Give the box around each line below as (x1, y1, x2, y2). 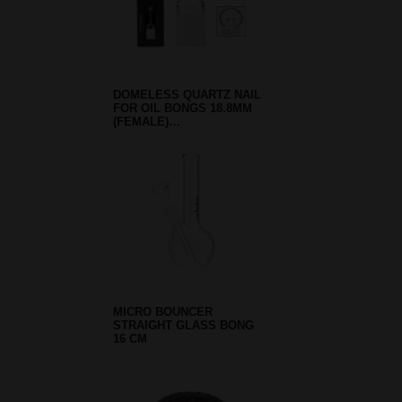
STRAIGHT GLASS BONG (113, 318, 254, 332)
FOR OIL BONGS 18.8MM (113, 101, 252, 116)
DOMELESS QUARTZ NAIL (113, 88, 261, 102)
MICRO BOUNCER (113, 304, 213, 319)
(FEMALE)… (113, 115, 180, 129)
